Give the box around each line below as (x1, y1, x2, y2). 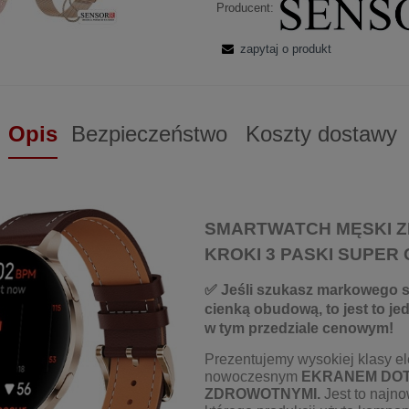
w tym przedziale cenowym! (204, 320, 393, 337)
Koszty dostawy (245, 121, 397, 146)
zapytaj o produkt (239, 42, 331, 56)
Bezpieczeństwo (70, 121, 227, 146)
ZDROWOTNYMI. (204, 386, 320, 403)
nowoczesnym (204, 369, 298, 385)
